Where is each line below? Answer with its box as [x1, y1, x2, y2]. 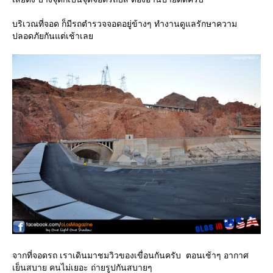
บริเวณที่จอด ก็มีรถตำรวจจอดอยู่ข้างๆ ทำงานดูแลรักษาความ [12, 19, 237, 29]
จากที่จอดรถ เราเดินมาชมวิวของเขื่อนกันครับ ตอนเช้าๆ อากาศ [12, 250, 249, 260]
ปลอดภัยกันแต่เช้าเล [12, 31, 93, 41]
